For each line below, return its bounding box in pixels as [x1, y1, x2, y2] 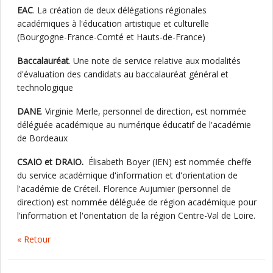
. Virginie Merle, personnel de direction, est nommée [41, 105, 246, 117]
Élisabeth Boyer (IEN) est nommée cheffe [86, 156, 252, 168]
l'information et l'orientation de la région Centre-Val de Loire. [17, 210, 255, 221]
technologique [17, 82, 73, 93]
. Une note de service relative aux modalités [69, 55, 241, 66]
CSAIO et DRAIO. [17, 156, 86, 168]
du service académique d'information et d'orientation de [17, 169, 238, 181]
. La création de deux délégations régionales [33, 4, 207, 16]
